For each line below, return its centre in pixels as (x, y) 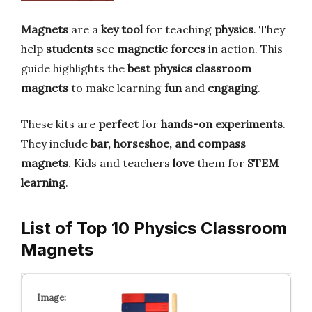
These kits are (60, 124)
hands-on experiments (222, 124)
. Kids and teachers (120, 163)
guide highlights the (74, 68)
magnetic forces (161, 49)
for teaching (179, 29)
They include (56, 143)
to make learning (116, 88)
